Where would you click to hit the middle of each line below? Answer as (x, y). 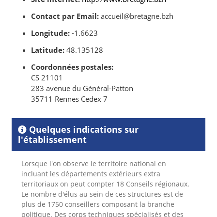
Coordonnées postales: (72, 67)
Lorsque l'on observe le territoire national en (94, 164)
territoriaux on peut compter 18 (73, 184)
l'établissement (52, 140)
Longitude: (50, 33)
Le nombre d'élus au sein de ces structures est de (102, 194)
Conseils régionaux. (158, 184)
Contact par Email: (65, 16)
